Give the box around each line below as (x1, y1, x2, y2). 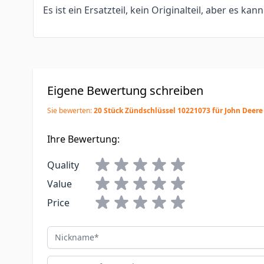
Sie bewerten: (47, 105, 94, 115)
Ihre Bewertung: (47, 133, 120, 146)
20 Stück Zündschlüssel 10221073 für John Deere (94, 105, 263, 115)
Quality (47, 159, 79, 171)
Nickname (47, 226, 91, 239)
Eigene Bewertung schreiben (47, 82, 203, 98)
